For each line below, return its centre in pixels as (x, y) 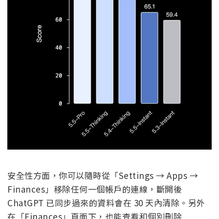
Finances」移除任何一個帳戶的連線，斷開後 (95, 189)
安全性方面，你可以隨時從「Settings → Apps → (103, 175)
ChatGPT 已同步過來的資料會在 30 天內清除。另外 (106, 202)
